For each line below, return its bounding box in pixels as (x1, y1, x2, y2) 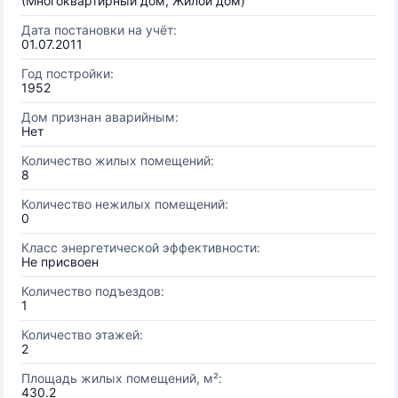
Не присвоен (21, 254, 99, 269)
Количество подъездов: (21, 283, 164, 298)
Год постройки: (21, 66, 114, 81)
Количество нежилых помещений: (21, 196, 228, 211)
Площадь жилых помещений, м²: (21, 370, 222, 386)
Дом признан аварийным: (21, 109, 179, 124)
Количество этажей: (21, 327, 143, 342)
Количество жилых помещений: (21, 153, 214, 168)
